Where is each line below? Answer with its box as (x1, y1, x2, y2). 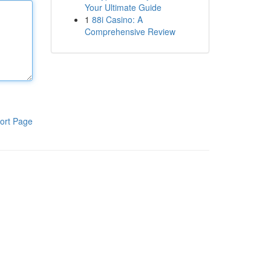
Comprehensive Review (84, 25, 175, 38)
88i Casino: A (91, 13, 143, 25)
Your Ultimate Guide (84, 1, 162, 13)
